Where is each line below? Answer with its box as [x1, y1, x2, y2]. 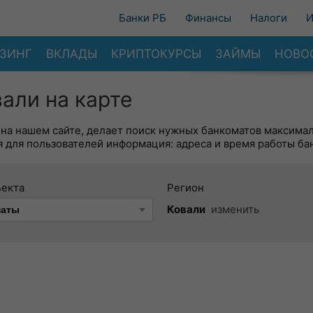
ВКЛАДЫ [46, 46, 97, 61]
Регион [167, 181, 204, 194]
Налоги [250, 11, 287, 24]
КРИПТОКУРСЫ [111, 46, 201, 61]
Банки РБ [119, 11, 166, 24]
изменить [211, 203, 259, 216]
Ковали [167, 203, 205, 216]
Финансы [185, 11, 231, 24]
